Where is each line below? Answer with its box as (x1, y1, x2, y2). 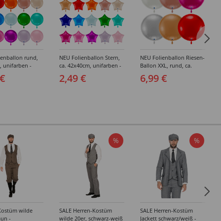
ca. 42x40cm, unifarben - (59, 62, 121, 69)
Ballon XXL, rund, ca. (140, 62, 192, 69)
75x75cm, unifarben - (140, 70, 194, 77)
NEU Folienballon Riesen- (140, 54, 205, 61)
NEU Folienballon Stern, (59, 54, 120, 61)
